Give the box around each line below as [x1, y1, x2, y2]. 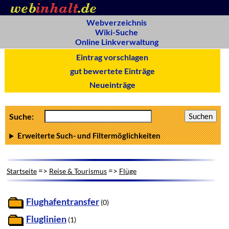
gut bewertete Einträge [66, 66, 158, 76]
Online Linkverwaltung [75, 37, 158, 47]
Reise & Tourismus [49, 166, 107, 175]
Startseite [6, 166, 37, 175]
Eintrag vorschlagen [73, 52, 152, 62]
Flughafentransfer [26, 196, 99, 207]
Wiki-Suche [95, 27, 138, 37]
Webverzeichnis [86, 17, 147, 27]
